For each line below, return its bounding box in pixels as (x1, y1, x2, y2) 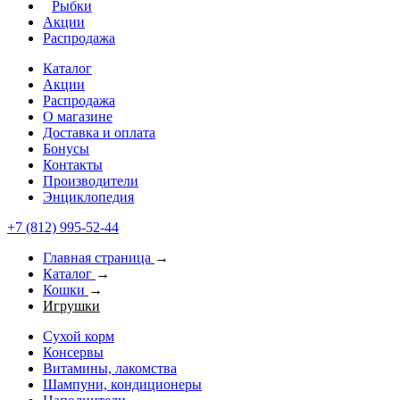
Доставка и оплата (43, 125, 155, 140)
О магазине (43, 109, 112, 124)
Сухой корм (43, 329, 114, 344)
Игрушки (43, 298, 100, 313)
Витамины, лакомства (43, 361, 177, 376)
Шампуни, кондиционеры (43, 377, 202, 392)
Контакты (43, 157, 103, 172)
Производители (43, 173, 138, 188)
